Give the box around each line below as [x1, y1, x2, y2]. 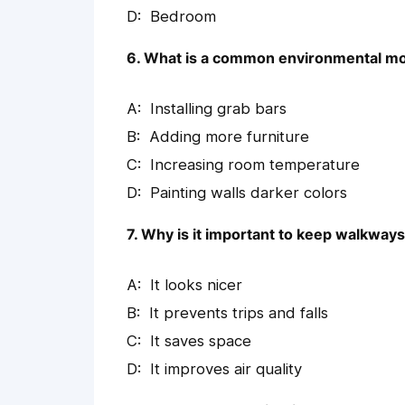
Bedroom [150, 7, 216, 26]
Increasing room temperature [150, 155, 360, 174]
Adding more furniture [149, 127, 309, 146]
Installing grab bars [150, 99, 287, 118]
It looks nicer [150, 276, 242, 295]
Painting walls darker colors [150, 184, 347, 202]
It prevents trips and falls [149, 304, 328, 323]
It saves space [150, 332, 251, 351]
